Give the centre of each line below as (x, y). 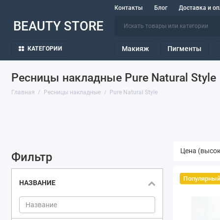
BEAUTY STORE (58, 26)
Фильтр (32, 157)
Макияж (135, 49)
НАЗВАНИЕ (37, 182)
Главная (23, 93)
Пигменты (185, 49)
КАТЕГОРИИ (44, 49)
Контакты (129, 8)
